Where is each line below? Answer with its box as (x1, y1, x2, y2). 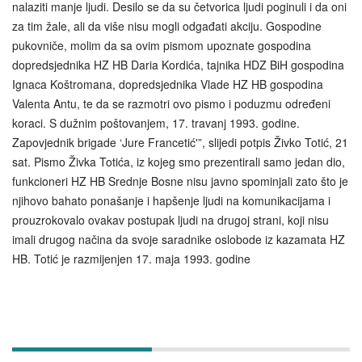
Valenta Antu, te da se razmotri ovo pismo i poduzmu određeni (12, 95, 330, 112)
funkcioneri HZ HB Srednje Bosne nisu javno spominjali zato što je (12, 172, 348, 189)
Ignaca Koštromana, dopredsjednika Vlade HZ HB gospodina (12, 75, 323, 92)
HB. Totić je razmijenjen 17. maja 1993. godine (12, 250, 250, 267)
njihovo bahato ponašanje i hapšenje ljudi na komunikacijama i (12, 192, 330, 208)
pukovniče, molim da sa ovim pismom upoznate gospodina (12, 36, 311, 53)
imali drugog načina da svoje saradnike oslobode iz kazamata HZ (12, 230, 345, 247)
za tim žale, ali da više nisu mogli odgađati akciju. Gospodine (12, 17, 322, 34)
